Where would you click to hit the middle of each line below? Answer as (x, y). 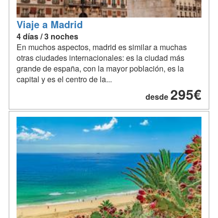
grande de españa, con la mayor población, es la (100, 69)
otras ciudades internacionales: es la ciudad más (100, 58)
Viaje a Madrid (50, 24)
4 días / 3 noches (47, 36)
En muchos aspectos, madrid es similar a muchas (102, 47)
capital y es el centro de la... (64, 79)
